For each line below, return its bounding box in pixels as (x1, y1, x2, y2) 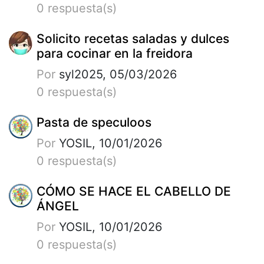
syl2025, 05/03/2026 (55, 67, 177, 81)
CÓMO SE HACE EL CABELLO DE (37, 183, 231, 199)
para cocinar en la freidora (37, 45, 193, 61)
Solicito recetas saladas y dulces (37, 31, 229, 46)
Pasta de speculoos (37, 114, 151, 130)
